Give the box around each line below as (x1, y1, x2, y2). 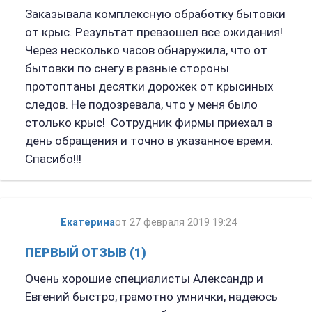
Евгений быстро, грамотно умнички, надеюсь (24, 289, 278, 304)
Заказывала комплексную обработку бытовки (24, 6, 286, 21)
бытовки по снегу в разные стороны (24, 61, 229, 75)
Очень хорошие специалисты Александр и (24, 271, 263, 286)
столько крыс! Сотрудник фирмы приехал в (24, 115, 272, 130)
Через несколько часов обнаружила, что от (24, 42, 267, 57)
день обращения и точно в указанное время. (24, 133, 273, 148)
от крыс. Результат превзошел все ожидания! (24, 24, 283, 39)
